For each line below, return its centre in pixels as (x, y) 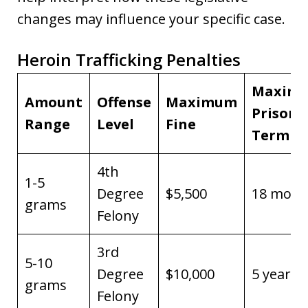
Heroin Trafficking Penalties (129, 59)
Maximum (201, 102)
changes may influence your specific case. (151, 19)
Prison (275, 113)
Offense (124, 102)
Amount (54, 102)
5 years (275, 274)
